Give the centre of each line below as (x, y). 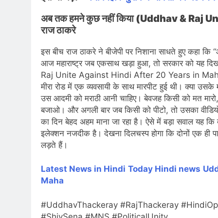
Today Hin (148, 169)
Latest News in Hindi (83, 169)
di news (185, 169)
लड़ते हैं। (55, 145)
